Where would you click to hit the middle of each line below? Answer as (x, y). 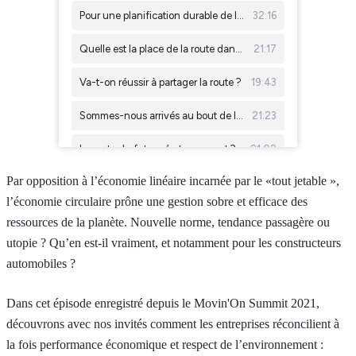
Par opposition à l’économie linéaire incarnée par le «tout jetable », (173, 181)
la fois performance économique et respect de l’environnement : (165, 344)
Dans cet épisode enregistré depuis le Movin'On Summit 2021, (163, 303)
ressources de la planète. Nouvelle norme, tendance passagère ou (168, 222)
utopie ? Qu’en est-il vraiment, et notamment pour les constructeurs (174, 243)
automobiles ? (41, 263)
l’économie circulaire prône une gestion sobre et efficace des (157, 201)
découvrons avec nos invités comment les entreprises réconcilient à (173, 324)
